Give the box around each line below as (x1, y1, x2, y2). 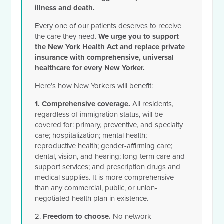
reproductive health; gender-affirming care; (35, 141, 173, 150)
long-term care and (121, 151, 185, 161)
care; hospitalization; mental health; (35, 130, 147, 140)
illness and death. (35, 3, 95, 12)
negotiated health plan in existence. (35, 193, 149, 203)
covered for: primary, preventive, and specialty (35, 120, 183, 129)
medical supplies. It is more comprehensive (35, 172, 174, 182)
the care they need (35, 31, 95, 41)
